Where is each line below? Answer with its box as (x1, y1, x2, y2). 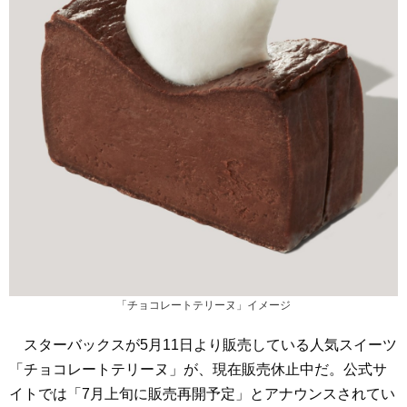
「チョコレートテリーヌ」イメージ (116, 298, 291, 312)
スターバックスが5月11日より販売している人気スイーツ (9, 337, 397, 353)
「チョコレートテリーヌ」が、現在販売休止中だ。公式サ (9, 362, 387, 378)
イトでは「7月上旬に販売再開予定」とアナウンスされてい (9, 386, 395, 402)
